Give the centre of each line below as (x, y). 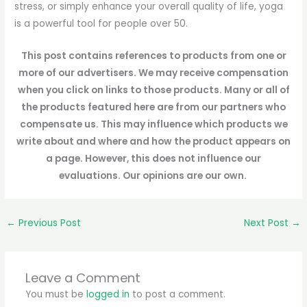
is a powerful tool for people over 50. (101, 24)
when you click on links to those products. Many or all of (153, 90)
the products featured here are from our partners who (153, 108)
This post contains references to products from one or (153, 56)
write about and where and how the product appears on (153, 142)
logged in (108, 294)
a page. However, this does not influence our (153, 159)
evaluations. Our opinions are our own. (153, 176)
